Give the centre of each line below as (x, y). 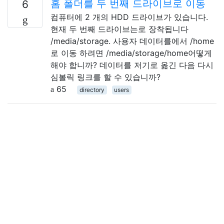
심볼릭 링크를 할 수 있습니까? (105, 77)
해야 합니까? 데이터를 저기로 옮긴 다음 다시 (132, 65)
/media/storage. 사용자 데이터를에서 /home (132, 41)
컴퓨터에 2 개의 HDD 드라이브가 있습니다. (129, 17)
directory (92, 89)
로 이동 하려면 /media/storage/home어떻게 (131, 53)
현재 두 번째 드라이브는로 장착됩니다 (119, 29)
